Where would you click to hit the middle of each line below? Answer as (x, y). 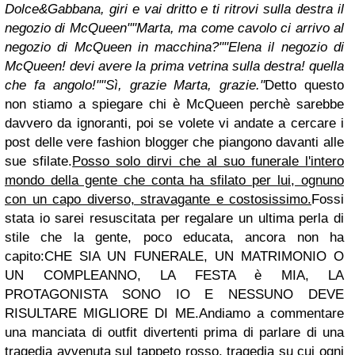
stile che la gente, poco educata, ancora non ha (174, 237)
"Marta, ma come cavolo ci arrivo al (237, 28)
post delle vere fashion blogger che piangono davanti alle (174, 142)
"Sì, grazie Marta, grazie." (183, 85)
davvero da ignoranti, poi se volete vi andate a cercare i (174, 123)
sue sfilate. (39, 161)
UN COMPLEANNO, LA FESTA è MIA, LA (174, 275)
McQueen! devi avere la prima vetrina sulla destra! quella (174, 66)
